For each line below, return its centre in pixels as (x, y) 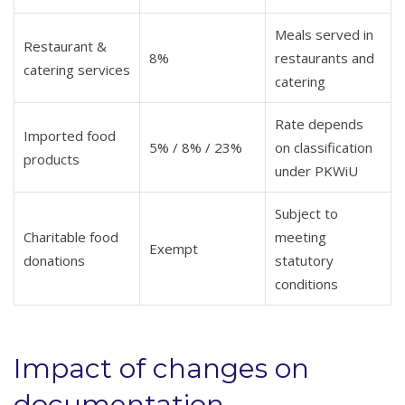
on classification (324, 147)
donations (54, 260)
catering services (77, 69)
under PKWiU (316, 170)
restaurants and (325, 57)
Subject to (306, 213)
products (52, 159)
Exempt (174, 248)
